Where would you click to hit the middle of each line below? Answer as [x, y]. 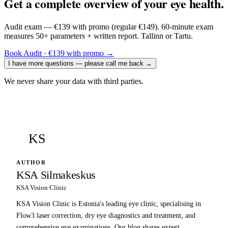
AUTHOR [31, 163]
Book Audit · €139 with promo [54, 53]
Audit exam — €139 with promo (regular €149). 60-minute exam [109, 27]
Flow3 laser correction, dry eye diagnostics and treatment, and [106, 216]
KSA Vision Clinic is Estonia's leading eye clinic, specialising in [109, 204]
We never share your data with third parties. [74, 81]
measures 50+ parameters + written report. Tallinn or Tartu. [98, 36]
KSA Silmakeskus [56, 175]
